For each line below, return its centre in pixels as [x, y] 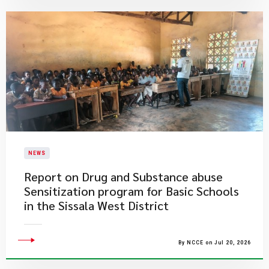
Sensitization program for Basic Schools [131, 191]
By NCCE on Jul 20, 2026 [215, 243]
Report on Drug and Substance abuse [123, 177]
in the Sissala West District [96, 205]
